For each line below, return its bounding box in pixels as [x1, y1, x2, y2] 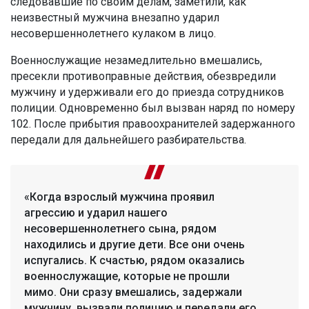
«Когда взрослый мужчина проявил [24, 190, 215, 204]
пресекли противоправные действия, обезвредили [10, 70, 276, 83]
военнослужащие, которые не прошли [24, 270, 230, 283]
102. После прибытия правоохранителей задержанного [10, 117, 295, 131]
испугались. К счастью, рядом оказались [24, 254, 245, 268]
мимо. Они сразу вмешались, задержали [24, 286, 242, 299]
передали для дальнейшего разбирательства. [10, 133, 246, 147]
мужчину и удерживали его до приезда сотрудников [10, 86, 284, 99]
